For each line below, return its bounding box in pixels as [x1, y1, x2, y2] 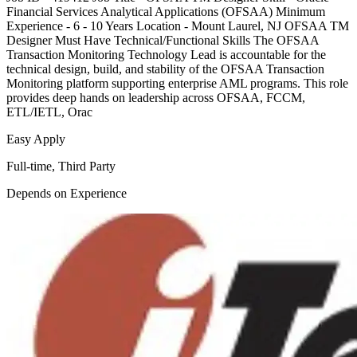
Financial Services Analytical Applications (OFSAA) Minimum [6, 5, 325, 19]
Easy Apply [6, 132, 65, 147]
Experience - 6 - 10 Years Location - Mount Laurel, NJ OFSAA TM [6, 19, 349, 33]
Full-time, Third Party [6, 159, 116, 174]
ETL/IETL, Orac [6, 105, 92, 120]
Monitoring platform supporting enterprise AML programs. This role [6, 76, 348, 91]
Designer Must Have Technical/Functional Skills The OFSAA [6, 33, 319, 48]
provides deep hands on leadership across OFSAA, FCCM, [6, 91, 305, 105]
